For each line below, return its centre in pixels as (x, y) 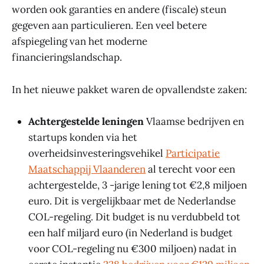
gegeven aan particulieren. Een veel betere (109, 26)
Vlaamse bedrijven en (195, 121)
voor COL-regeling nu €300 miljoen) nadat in (132, 248)
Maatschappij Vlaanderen (87, 169)
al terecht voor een (190, 169)
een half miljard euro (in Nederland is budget (131, 232)
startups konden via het (83, 137)
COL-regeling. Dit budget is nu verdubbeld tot (134, 217)
